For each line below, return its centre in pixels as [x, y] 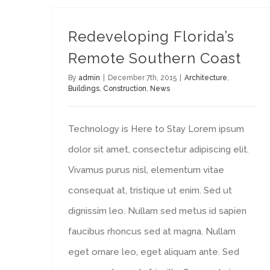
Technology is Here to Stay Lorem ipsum [156, 129]
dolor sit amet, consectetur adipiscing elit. [159, 149]
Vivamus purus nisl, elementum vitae [146, 170]
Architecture [206, 78]
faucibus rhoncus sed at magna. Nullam [152, 231]
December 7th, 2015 [142, 78]
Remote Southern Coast [155, 58]
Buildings [84, 89]
